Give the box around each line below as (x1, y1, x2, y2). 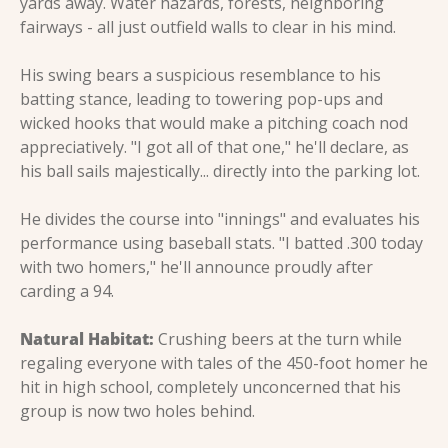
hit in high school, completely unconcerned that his (20, 375, 401, 398)
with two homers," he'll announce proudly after (20, 255, 373, 278)
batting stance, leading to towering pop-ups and (20, 87, 383, 110)
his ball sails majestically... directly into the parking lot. (20, 159, 420, 182)
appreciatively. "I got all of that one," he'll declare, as (20, 135, 409, 158)
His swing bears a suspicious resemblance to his (20, 63, 381, 86)
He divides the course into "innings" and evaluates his (20, 207, 420, 230)
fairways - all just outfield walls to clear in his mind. (20, 15, 396, 38)
